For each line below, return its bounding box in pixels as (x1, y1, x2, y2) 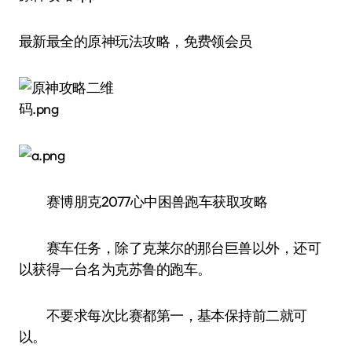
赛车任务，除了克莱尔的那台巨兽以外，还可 (19, 239, 321, 257)
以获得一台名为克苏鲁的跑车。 (19, 260, 211, 278)
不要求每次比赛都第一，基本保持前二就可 (19, 306, 307, 324)
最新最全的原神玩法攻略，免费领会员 (19, 32, 252, 50)
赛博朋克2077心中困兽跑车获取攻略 (19, 192, 268, 211)
